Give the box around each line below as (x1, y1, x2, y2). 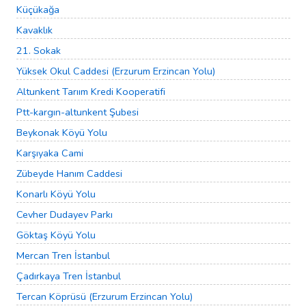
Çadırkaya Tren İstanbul (16, 269, 121, 283)
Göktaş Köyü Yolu (16, 228, 96, 242)
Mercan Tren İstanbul (16, 249, 110, 263)
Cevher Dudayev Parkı (16, 208, 113, 222)
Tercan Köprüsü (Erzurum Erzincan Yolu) (16, 290, 193, 304)
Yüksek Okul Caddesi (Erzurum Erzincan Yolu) (16, 64, 215, 79)
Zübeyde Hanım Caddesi (16, 167, 122, 181)
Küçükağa (16, 3, 59, 17)
